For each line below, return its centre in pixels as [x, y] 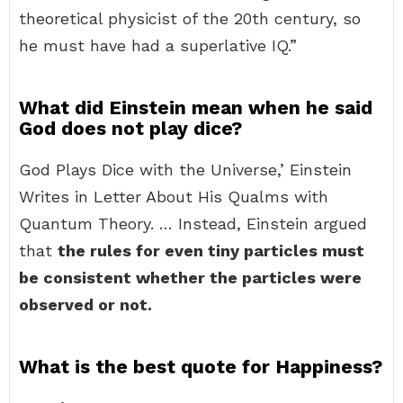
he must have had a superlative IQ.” [158, 45]
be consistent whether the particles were [190, 278]
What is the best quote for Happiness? [201, 367]
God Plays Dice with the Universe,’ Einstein [185, 170]
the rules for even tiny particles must [211, 251]
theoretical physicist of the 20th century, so [190, 18]
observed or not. [85, 304]
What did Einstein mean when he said [196, 107]
